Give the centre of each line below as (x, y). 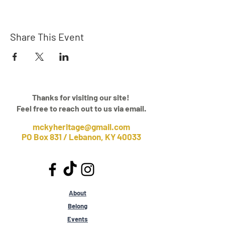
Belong (78, 206)
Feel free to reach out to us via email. (81, 108)
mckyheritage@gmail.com (81, 127)
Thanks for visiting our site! (81, 97)
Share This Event (47, 37)
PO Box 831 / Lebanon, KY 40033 (81, 137)
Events (78, 219)
